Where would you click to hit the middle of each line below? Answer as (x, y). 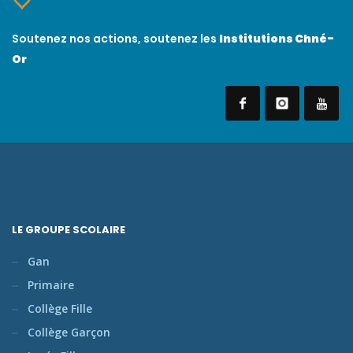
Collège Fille (60, 308)
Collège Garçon (69, 332)
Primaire (51, 284)
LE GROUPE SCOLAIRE (69, 229)
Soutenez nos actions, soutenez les (115, 38)
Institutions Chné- (277, 38)
